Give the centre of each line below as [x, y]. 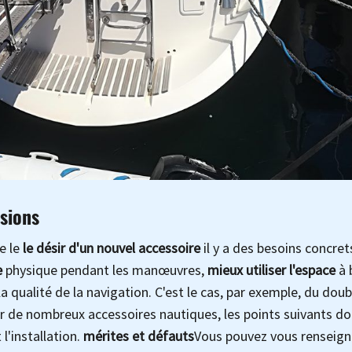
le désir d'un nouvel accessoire [112, 248]
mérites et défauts [137, 336]
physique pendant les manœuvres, [105, 270]
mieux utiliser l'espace [271, 270]
